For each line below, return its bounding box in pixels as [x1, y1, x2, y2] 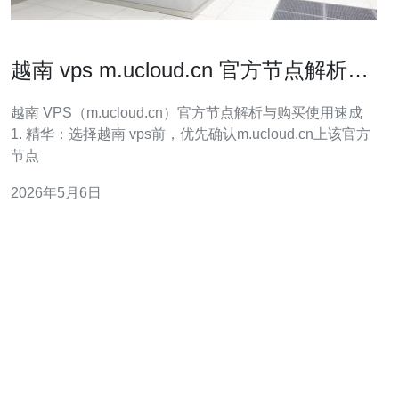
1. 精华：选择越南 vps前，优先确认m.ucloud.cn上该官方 [11, 126, 370, 142]
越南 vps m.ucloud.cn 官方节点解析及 [11, 58, 369, 82]
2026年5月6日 [11, 185, 102, 200]
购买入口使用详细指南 [11, 86, 224, 110]
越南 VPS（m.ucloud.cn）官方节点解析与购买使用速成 [11, 105, 362, 120]
